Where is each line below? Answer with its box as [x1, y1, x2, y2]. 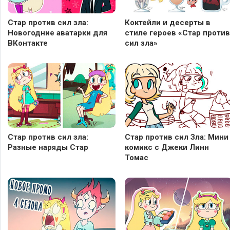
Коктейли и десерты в [125, 17, 210, 27]
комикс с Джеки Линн [125, 142, 209, 152]
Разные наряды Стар [8, 142, 88, 152]
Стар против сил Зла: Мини [125, 132, 228, 142]
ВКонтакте [8, 38, 48, 48]
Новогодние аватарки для [8, 28, 107, 37]
